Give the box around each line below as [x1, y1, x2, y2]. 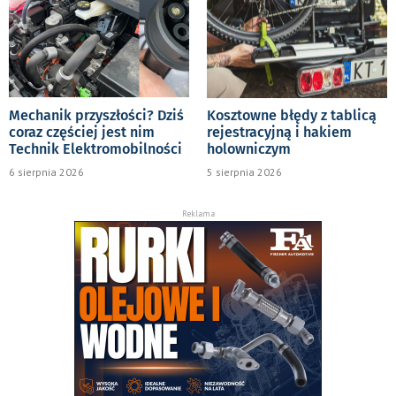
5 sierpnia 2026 [207, 165, 282, 179]
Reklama [181, 209, 215, 219]
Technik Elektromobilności [9, 141, 182, 158]
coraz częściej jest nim [9, 124, 155, 141]
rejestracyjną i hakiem [207, 124, 352, 141]
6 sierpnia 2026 [9, 165, 84, 179]
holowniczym [207, 141, 291, 158]
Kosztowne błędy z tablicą [207, 107, 377, 125]
